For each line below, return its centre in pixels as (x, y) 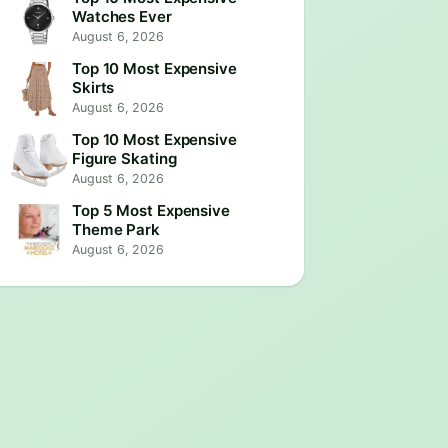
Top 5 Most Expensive (151, 210)
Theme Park (116, 229)
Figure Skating (124, 158)
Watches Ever (122, 16)
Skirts (93, 87)
